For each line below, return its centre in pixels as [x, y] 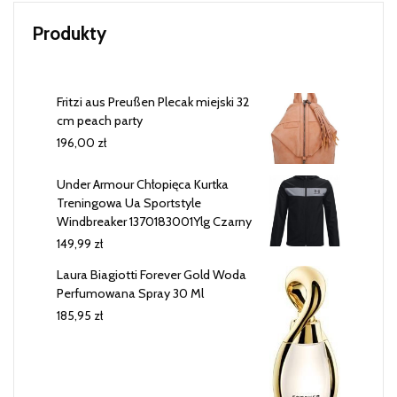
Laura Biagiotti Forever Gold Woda [152, 275]
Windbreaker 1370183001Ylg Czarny [154, 222]
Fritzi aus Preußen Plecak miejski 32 [153, 102]
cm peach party [100, 121]
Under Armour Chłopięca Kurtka [143, 185]
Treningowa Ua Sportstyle [129, 203]
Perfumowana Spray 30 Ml [130, 294]
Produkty [69, 34]
